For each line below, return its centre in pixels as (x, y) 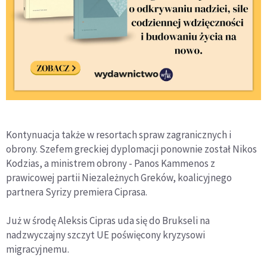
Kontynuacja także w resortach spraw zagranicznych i (119, 135)
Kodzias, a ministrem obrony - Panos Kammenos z (111, 164)
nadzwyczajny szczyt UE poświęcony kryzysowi (105, 235)
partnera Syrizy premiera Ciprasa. (77, 192)
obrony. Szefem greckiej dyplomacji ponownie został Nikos (131, 149)
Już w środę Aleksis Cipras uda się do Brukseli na (108, 221)
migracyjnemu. (38, 249)
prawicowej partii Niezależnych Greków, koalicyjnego (119, 178)
